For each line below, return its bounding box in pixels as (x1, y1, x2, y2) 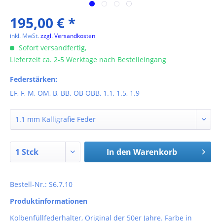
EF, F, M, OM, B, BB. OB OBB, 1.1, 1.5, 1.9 (10, 88, 140, 98)
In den (106, 147, 131, 157)
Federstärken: (10, 74, 57, 84)
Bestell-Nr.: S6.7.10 (10, 180, 73, 189)
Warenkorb (133, 147, 177, 157)
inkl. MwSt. (10, 32, 40, 40)
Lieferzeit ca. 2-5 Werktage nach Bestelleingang (10, 55, 166, 64)
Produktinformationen (10, 196, 87, 206)
